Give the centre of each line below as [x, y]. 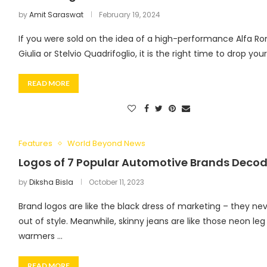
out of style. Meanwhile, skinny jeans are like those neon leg [142, 221]
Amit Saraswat [56, 15]
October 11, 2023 [116, 182]
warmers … [40, 236]
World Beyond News [106, 144]
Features [35, 144]
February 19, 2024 [129, 15]
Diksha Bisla [51, 182]
